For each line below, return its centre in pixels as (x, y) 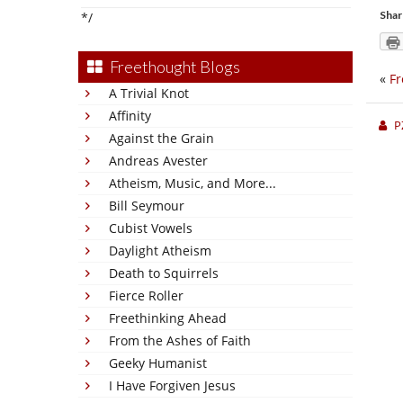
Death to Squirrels (164, 273)
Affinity (130, 116)
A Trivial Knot (149, 93)
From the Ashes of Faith (180, 340)
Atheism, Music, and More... (193, 183)
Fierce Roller (146, 296)
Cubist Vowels (151, 228)
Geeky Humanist (158, 363)
